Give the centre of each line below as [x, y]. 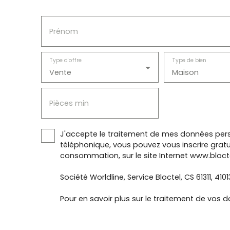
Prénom [64, 31]
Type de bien [189, 60]
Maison [185, 72]
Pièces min [69, 103]
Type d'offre [66, 60]
